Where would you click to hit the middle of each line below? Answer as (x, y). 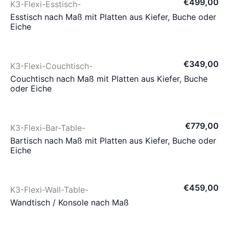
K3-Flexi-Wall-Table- (49, 190)
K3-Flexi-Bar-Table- (48, 128)
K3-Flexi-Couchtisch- (51, 66)
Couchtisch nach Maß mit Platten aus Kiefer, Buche (109, 79)
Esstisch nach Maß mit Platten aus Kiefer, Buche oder (113, 17)
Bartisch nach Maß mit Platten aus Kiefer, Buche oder (113, 141)
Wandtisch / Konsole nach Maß (70, 202)
